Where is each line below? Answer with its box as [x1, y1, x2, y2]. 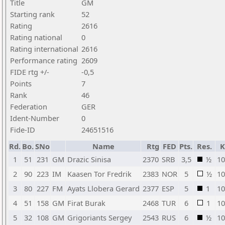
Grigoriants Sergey [67, 212, 132, 222]
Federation [10, 101, 47, 111]
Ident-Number [10, 113, 59, 123]
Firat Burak [67, 198, 105, 208]
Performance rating [10, 55, 77, 65]
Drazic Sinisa [67, 154, 111, 164]
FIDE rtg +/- [10, 67, 49, 77]
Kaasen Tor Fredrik [67, 169, 132, 179]
